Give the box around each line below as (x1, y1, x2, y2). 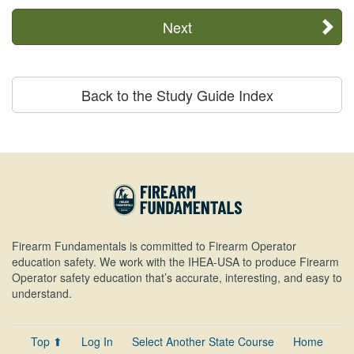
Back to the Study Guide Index (81, 84, 273, 105)
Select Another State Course (132, 333, 274, 349)
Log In (81, 333, 113, 349)
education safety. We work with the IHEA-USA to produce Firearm (12, 253, 339, 269)
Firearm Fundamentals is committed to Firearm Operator (12, 237, 296, 254)
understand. (12, 284, 72, 301)
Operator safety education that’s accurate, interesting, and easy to (12, 269, 342, 285)
